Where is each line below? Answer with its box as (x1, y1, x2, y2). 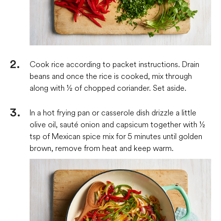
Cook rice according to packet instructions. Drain (30, 59, 199, 69)
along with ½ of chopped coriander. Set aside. (30, 82, 186, 93)
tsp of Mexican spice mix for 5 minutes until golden (30, 131, 202, 141)
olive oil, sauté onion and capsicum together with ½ (30, 119, 205, 129)
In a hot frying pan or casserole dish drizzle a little (30, 107, 196, 117)
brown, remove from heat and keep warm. (30, 143, 174, 153)
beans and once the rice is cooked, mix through (30, 71, 192, 81)
